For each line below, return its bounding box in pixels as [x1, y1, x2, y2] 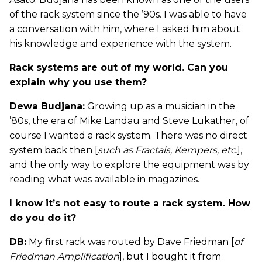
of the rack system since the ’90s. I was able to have [9, 9, 247, 20]
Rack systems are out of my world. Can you [9, 62, 228, 74]
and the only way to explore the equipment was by [9, 159, 249, 171]
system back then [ [9, 144, 98, 156]
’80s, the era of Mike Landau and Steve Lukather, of [9, 115, 249, 127]
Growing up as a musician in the [85, 101, 235, 112]
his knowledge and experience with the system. [9, 38, 232, 50]
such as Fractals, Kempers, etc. [98, 144, 237, 156]
